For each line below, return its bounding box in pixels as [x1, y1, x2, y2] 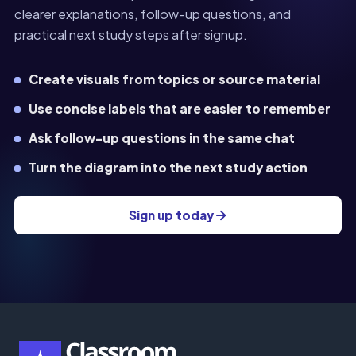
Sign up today [128, 207, 214, 222]
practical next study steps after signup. [14, 26, 247, 43]
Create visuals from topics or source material [29, 72, 320, 87]
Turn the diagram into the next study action [29, 160, 308, 175]
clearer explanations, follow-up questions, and [14, 6, 291, 22]
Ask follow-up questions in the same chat [29, 130, 295, 145]
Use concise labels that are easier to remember [29, 101, 331, 116]
